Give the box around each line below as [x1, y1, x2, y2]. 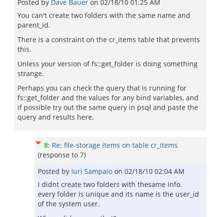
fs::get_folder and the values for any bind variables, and [17, 93, 199, 102]
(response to [38, 150, 80, 159]
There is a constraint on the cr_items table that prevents [17, 35, 200, 44]
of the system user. [38, 199, 100, 208]
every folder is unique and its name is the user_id [38, 189, 199, 199]
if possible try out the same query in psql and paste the [17, 103, 198, 112]
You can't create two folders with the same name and [17, 11, 190, 20]
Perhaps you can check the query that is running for [17, 83, 186, 93]
